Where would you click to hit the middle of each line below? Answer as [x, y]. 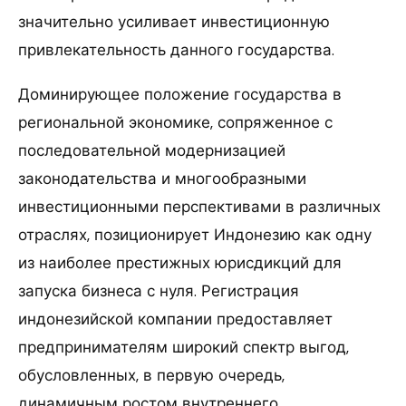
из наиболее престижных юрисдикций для [180, 262]
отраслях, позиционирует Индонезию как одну [195, 234]
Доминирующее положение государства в [180, 94]
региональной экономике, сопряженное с [175, 122]
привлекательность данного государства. [176, 49]
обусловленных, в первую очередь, [151, 375]
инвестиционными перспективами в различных [199, 206]
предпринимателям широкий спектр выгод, [184, 347]
